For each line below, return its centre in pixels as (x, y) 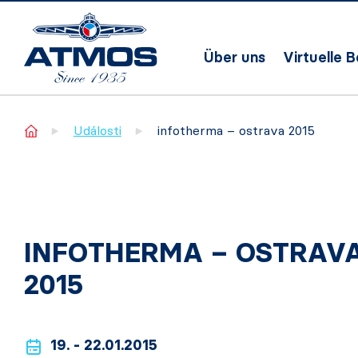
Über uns (235, 58)
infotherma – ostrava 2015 (236, 131)
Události (97, 131)
